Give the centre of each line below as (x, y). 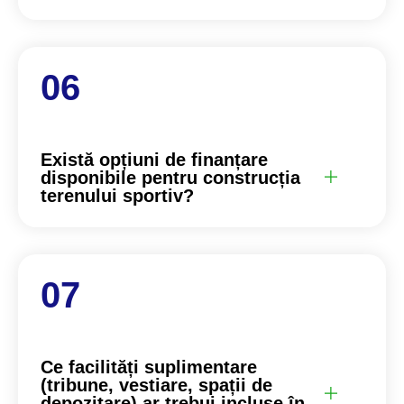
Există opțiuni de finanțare (154, 159)
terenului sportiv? (117, 195)
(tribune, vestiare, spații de (156, 385)
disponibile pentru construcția (170, 177)
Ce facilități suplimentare (149, 367)
